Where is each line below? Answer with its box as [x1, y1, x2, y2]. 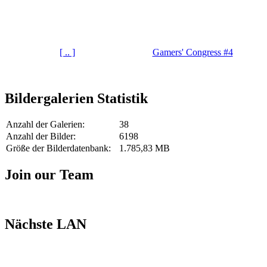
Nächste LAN [5, 216, 86, 232]
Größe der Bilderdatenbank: [6, 143, 111, 154]
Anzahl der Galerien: [6, 119, 85, 130]
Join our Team [5, 167, 94, 183]
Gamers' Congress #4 [152, 46, 233, 57]
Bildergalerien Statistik [5, 90, 148, 106]
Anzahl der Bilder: [6, 131, 76, 142]
